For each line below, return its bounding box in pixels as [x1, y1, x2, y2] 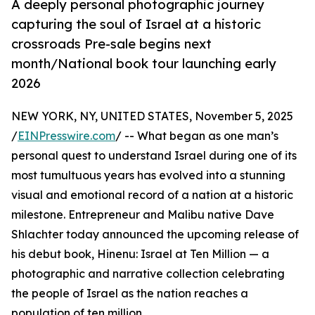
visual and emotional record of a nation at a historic [11, 188, 293, 202]
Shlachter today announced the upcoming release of [11, 227, 299, 242]
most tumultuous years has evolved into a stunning [11, 168, 285, 183]
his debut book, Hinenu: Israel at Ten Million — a [11, 247, 269, 262]
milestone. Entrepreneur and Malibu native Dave [11, 207, 274, 222]
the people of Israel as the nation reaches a [11, 286, 248, 301]
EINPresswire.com [18, 129, 115, 143]
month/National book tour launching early [11, 56, 276, 72]
